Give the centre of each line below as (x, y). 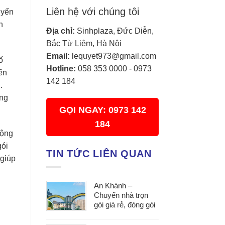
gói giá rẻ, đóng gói (125, 204)
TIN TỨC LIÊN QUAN (99, 154)
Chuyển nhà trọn (121, 195)
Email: (58, 56)
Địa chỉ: (61, 31)
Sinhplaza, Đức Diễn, (114, 31)
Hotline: (61, 69)
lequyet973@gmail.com (114, 56)
